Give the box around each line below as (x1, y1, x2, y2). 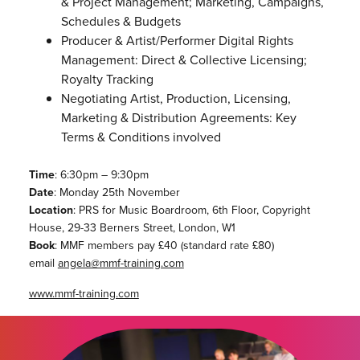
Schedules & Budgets (60, 12, 181, 31)
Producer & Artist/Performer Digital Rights (60, 31, 293, 51)
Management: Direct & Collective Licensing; (60, 51, 307, 70)
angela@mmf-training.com (57, 255, 184, 272)
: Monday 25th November (53, 184, 180, 202)
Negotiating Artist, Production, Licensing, (60, 89, 291, 108)
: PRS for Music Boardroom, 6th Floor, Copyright (72, 202, 310, 219)
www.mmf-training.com (28, 285, 139, 303)
